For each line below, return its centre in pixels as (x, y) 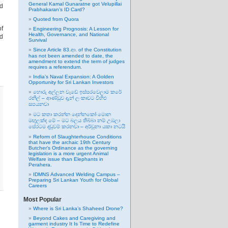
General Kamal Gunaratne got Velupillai (75, 4)
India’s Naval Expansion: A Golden (74, 77)
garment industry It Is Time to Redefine (74, 224)
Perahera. (40, 165)
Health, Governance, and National (69, 34)
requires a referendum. (55, 67)
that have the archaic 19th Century (69, 142)
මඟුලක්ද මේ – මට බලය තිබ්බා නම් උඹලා (74, 120)
